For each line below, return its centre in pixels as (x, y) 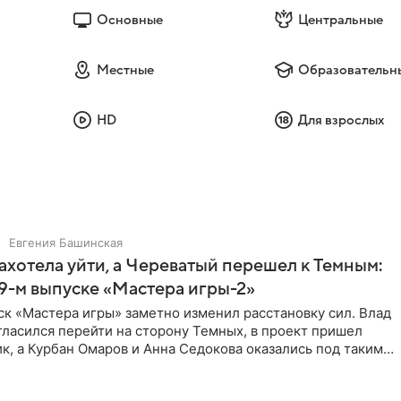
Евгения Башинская (66, 243)
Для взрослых (342, 120)
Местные (125, 70)
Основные (129, 20)
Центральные (341, 20)
